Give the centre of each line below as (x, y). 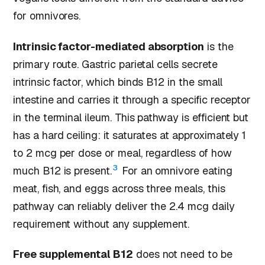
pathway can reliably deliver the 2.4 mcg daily (124, 206)
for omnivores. (47, 16)
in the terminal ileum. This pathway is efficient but (131, 117)
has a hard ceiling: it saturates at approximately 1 (130, 135)
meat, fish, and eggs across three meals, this (119, 188)
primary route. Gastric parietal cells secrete (115, 64)
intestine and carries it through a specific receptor (132, 99)
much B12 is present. (62, 170)
